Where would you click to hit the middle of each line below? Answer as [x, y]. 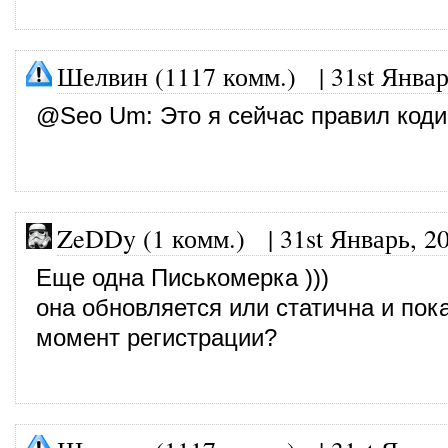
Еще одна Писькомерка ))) [182, 277]
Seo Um [103, 115]
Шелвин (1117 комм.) [176, 75]
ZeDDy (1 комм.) [151, 237]
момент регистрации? [156, 337]
